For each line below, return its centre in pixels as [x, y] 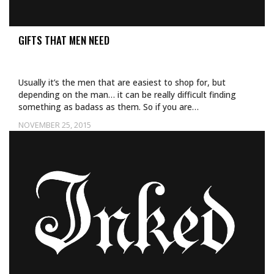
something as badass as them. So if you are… [109, 107]
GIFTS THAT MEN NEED [64, 40]
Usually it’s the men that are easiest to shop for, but [122, 82]
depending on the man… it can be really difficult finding [127, 94]
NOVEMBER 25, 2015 [55, 125]
